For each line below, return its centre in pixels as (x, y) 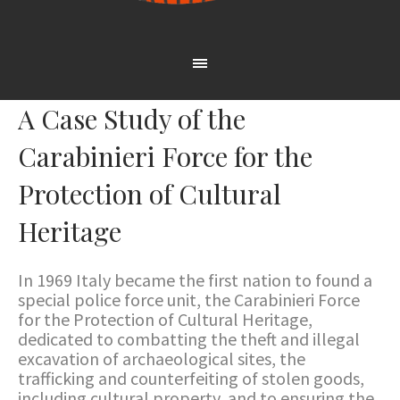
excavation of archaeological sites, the (162, 358)
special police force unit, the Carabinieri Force (189, 300)
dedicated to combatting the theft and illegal (189, 339)
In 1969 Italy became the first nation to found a (195, 280)
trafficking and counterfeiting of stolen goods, (191, 378)
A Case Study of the (132, 119)
